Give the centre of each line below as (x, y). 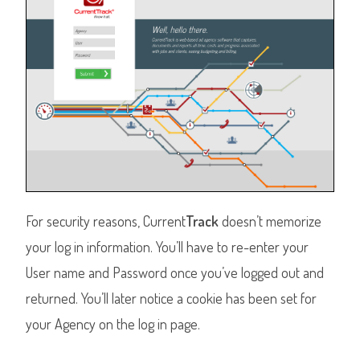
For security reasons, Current (106, 221)
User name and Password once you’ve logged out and (175, 273)
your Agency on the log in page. (113, 324)
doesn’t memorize (270, 221)
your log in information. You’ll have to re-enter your (168, 247)
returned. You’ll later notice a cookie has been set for (172, 299)
